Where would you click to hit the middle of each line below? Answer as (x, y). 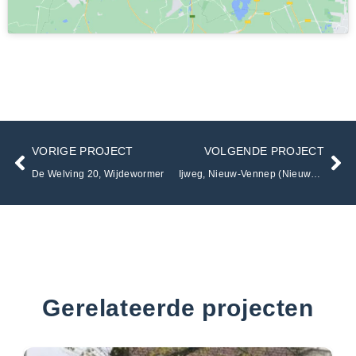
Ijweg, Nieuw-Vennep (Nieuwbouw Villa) (316, 174)
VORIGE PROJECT (83, 151)
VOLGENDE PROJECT (264, 151)
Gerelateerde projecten (178, 308)
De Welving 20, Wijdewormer (98, 174)
